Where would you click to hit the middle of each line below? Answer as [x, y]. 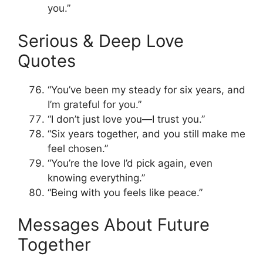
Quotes [47, 60]
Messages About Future [114, 225]
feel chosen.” [78, 148]
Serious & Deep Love [101, 41]
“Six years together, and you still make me [146, 134]
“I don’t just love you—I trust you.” [126, 119]
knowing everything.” [96, 178]
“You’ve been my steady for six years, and [146, 90]
